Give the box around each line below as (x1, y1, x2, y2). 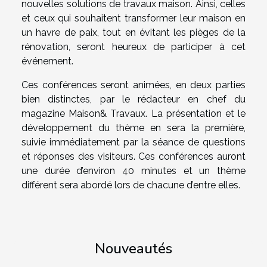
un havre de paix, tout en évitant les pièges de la (21, 27, 246, 39)
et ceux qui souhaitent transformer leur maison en (21, 13, 246, 24)
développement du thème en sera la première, (21, 122, 246, 134)
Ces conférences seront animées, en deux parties (21, 79, 246, 91)
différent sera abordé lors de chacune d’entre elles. (21, 179, 240, 191)
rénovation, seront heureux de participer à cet (21, 41, 246, 53)
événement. (21, 55, 73, 67)
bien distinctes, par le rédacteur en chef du (21, 94, 246, 105)
